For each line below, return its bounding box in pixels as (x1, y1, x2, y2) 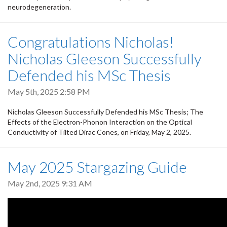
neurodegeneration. (8, 3, 71, 12)
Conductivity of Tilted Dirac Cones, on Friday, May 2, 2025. (8, 127, 191, 136)
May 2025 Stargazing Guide (8, 157, 187, 176)
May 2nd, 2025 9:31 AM (8, 178, 92, 188)
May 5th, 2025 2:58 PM (8, 87, 90, 97)
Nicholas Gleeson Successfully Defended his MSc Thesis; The (8, 107, 203, 116)
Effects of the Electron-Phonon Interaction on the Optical (8, 117, 192, 126)
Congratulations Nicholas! (8, 32, 174, 51)
